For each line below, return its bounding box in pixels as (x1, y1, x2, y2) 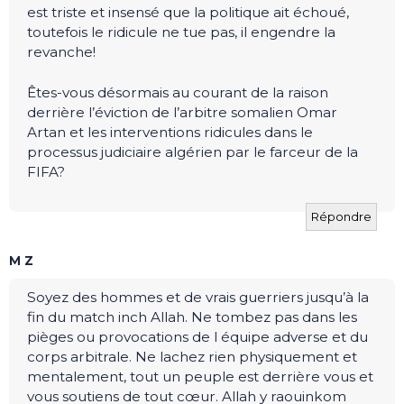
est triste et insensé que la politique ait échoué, (27, 4, 349, 22)
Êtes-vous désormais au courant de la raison (27, 83, 328, 101)
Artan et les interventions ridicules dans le (27, 123, 313, 141)
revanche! (27, 43, 96, 61)
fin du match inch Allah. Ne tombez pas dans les (27, 308, 357, 326)
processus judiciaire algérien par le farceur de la (27, 142, 358, 161)
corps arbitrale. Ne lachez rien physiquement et (27, 347, 357, 365)
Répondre (311, 208, 372, 224)
